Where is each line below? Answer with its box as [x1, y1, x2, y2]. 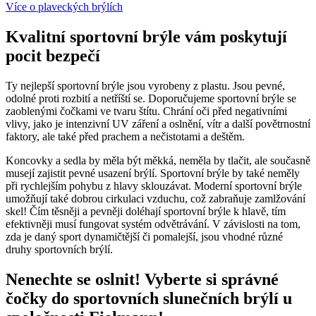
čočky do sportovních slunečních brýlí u [6, 289, 292, 308]
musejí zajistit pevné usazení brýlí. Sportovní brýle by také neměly [6, 167, 300, 180]
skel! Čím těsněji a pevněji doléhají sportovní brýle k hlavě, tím [6, 205, 286, 218]
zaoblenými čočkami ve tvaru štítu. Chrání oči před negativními [6, 105, 287, 118]
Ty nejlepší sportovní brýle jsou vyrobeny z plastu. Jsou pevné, [6, 80, 285, 92]
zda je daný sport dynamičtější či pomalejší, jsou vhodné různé [6, 231, 283, 243]
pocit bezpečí [6, 47, 100, 66]
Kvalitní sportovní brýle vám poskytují [6, 28, 287, 47]
